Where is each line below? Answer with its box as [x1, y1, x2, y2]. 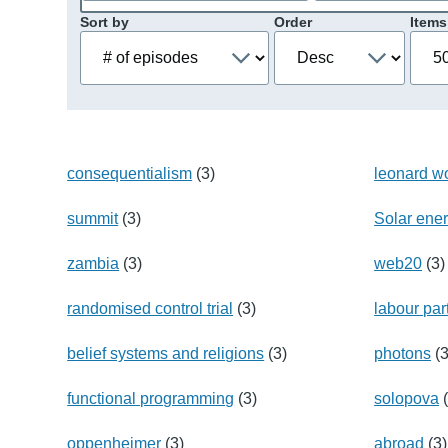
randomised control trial [67, 299, 234, 317]
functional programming [67, 389, 235, 407]
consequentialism [67, 164, 193, 182]
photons [374, 344, 432, 362]
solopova [374, 389, 440, 407]
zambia [67, 254, 120, 272]
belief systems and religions [67, 344, 265, 362]
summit [67, 209, 119, 227]
